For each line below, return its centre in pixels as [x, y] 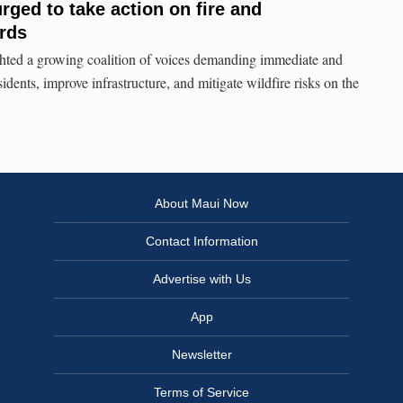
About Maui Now [201, 204]
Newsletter [201, 355]
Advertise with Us [201, 279]
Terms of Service [201, 393]
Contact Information [201, 242]
